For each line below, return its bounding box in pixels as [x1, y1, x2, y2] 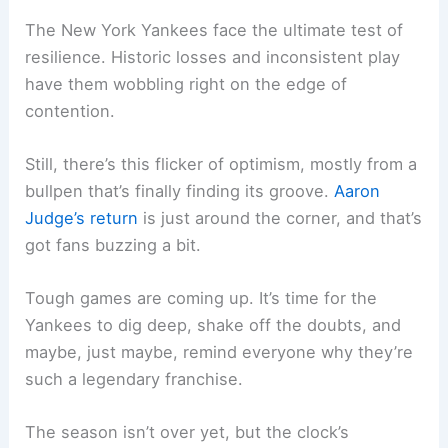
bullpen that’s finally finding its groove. [25, 180, 335, 201]
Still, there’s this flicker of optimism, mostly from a [25, 153, 418, 174]
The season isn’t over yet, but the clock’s [25, 422, 350, 443]
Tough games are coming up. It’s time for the [25, 288, 378, 309]
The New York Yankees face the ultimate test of [25, 19, 404, 40]
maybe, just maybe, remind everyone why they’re [25, 342, 414, 363]
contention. [25, 100, 116, 121]
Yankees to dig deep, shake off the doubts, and [25, 315, 402, 336]
